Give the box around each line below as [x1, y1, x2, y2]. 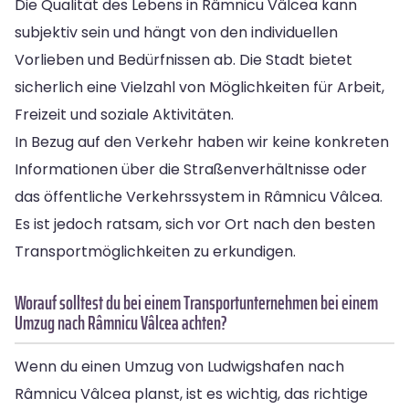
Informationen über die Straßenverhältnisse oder [15, 158, 367, 180]
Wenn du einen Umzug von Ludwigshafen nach [15, 355, 344, 377]
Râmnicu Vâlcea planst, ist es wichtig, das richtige [15, 383, 368, 404]
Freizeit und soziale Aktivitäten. [15, 103, 234, 125]
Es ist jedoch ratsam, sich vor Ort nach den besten [15, 213, 375, 235]
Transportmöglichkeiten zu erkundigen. [15, 240, 296, 262]
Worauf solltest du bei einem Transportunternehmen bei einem [15, 287, 378, 318]
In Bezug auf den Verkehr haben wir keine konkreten [15, 131, 389, 152]
